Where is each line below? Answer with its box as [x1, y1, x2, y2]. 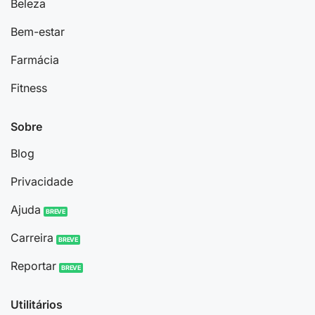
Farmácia [10, 53, 59, 67]
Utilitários [10, 297, 63, 311]
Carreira [10, 230, 53, 245]
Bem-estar [10, 25, 65, 39]
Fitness [10, 81, 47, 96]
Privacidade [10, 174, 73, 188]
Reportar [10, 258, 56, 273]
